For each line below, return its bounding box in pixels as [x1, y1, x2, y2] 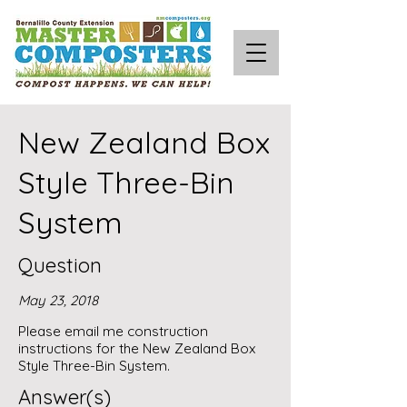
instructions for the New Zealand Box [18, 340, 255, 357]
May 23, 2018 [18, 292, 98, 309]
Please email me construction [18, 323, 208, 340]
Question [18, 253, 102, 278]
